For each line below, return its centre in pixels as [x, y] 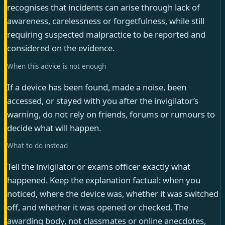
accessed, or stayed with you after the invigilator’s [102, 100]
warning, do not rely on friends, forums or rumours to [111, 114]
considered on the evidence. [61, 48]
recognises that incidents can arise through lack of [103, 8]
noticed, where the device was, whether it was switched [113, 193]
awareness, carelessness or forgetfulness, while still [105, 21]
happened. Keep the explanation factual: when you [103, 180]
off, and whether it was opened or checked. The [97, 207]
